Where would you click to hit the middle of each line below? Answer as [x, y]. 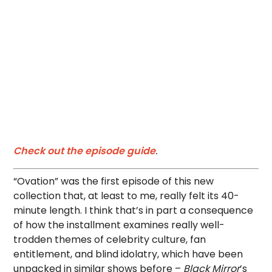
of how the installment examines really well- [119, 225]
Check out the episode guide [85, 151]
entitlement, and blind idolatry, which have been [128, 254]
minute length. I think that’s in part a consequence [134, 210]
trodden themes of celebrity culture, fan [110, 240]
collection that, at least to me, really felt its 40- [127, 196]
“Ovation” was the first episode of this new [114, 181]
